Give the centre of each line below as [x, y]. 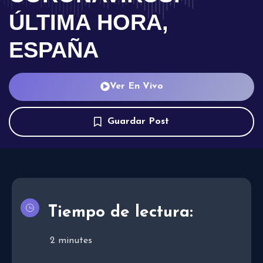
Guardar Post [138, 122]
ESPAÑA [54, 50]
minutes [75, 240]
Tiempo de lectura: [121, 212]
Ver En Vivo [136, 86]
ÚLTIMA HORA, [89, 22]
